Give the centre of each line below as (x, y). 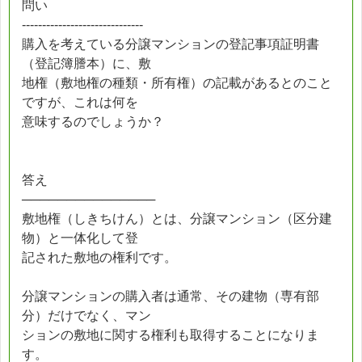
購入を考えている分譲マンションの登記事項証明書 (170, 44)
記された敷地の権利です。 (99, 257)
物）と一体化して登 (80, 238)
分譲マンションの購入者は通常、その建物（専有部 (170, 296)
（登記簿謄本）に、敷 (86, 63)
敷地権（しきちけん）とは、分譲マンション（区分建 (177, 218)
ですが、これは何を (80, 102)
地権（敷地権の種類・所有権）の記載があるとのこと (177, 82)
